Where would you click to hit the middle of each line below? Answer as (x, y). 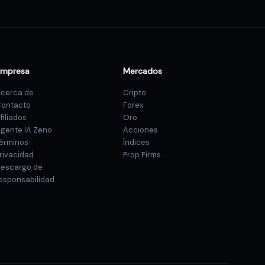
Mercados (143, 71)
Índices (136, 142)
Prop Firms (142, 155)
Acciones (140, 130)
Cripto (135, 93)
